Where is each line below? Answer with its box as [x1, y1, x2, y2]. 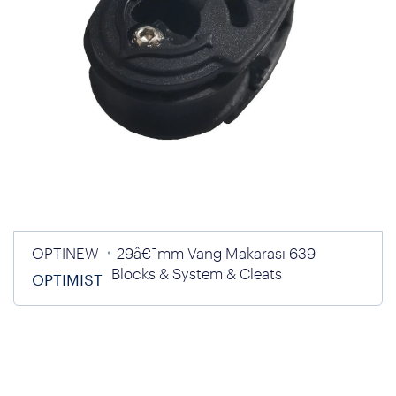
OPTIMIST [32, 270, 103, 288]
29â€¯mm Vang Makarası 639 [117, 244, 316, 262]
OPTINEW [32, 244, 99, 262]
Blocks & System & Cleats [111, 264, 282, 282]
